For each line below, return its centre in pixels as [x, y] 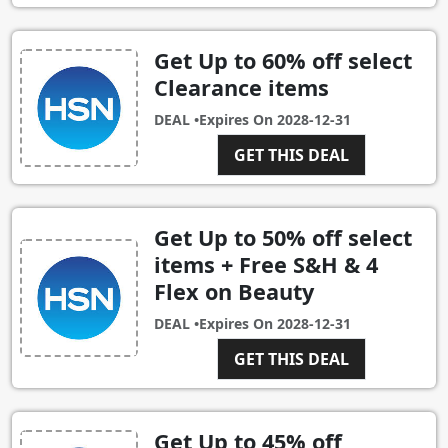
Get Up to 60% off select [283, 61]
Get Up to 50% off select [283, 238]
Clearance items [241, 88]
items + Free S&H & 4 [266, 265]
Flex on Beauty [234, 292]
